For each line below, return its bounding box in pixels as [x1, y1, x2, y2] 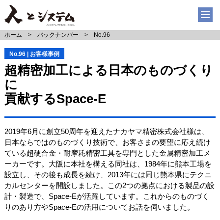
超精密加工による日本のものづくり [4, 62, 213, 78]
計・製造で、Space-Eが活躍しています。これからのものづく [4, 192, 209, 201]
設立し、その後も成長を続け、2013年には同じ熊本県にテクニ [4, 170, 212, 179]
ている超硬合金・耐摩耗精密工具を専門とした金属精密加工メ [4, 149, 211, 158]
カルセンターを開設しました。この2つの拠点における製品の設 [4, 181, 215, 190]
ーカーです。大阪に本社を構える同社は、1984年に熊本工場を [4, 160, 212, 168]
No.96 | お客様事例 [9, 50, 59, 57]
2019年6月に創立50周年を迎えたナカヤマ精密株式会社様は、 [4, 127, 209, 136]
